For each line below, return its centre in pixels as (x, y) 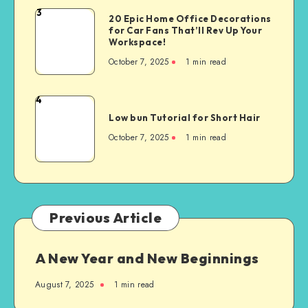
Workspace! (137, 42)
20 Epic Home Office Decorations (190, 19)
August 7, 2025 (65, 284)
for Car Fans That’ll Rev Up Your (185, 31)
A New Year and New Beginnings (147, 258)
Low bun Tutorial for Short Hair (185, 118)
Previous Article (106, 217)
